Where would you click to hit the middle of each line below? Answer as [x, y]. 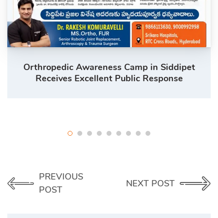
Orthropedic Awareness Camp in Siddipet [109, 67]
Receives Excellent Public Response [109, 78]
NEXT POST [150, 183]
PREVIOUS [61, 177]
